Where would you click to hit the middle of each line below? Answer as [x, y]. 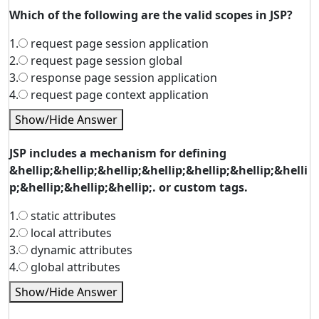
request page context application [118, 95]
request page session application [118, 43]
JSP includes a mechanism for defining [118, 153]
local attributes [70, 233]
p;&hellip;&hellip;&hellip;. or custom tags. [129, 187]
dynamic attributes [80, 250]
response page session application [122, 78]
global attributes [74, 267]
